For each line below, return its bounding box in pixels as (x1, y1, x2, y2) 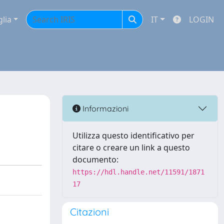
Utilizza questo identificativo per (72, 130, 194, 141)
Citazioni (70, 205, 109, 218)
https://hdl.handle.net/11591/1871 (72, 168, 204, 176)
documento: (72, 154, 118, 165)
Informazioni (80, 103, 128, 113)
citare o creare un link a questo (72, 142, 190, 153)
